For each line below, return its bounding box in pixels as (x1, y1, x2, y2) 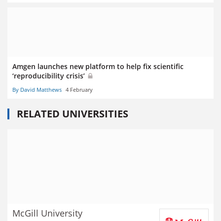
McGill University (12, 207, 82, 219)
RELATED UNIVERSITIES (17, 107, 128, 121)
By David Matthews (12, 86, 62, 94)
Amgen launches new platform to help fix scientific (12, 61, 184, 71)
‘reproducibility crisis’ (12, 71, 87, 80)
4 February (66, 86, 93, 94)
